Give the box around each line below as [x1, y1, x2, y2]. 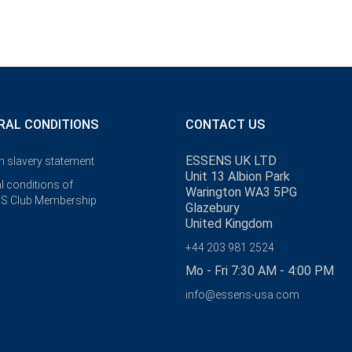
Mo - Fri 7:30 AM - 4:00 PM [185, 263, 334, 278]
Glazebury [185, 200, 240, 215]
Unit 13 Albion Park [185, 169, 290, 184]
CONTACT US [185, 117, 265, 132]
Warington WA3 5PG [185, 185, 297, 200]
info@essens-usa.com [185, 288, 299, 301]
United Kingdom [185, 216, 273, 231]
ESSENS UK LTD [185, 153, 277, 168]
